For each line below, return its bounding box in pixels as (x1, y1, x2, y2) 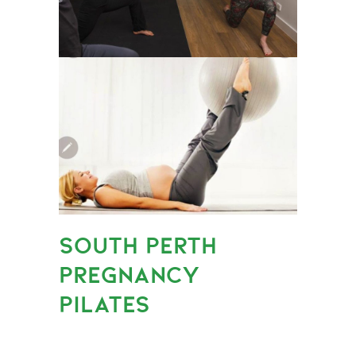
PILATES (59, 289, 150, 318)
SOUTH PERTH (59, 230, 217, 259)
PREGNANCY (59, 260, 199, 288)
